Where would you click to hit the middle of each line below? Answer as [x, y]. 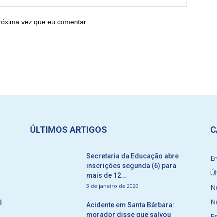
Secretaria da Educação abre [132, 156]
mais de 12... [107, 175]
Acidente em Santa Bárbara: [130, 205]
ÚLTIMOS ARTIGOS [69, 130]
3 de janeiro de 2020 [112, 186]
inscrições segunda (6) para [131, 166]
